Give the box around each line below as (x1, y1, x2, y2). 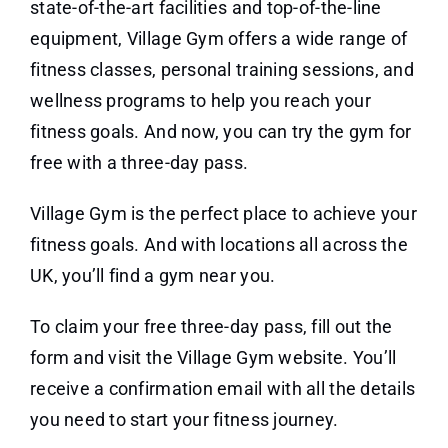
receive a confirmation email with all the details (29, 378, 416, 400)
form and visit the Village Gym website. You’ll (29, 347, 397, 369)
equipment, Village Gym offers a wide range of (29, 28, 408, 50)
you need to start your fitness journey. (29, 409, 339, 431)
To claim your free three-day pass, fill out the (29, 316, 393, 338)
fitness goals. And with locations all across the (29, 234, 408, 256)
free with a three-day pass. (29, 152, 249, 174)
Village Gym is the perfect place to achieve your (29, 203, 417, 225)
